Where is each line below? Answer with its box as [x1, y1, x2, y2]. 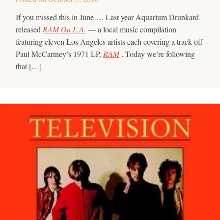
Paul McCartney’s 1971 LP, [16, 48, 103, 59]
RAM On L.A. [43, 24, 86, 34]
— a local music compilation [86, 24, 176, 34]
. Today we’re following [119, 48, 195, 59]
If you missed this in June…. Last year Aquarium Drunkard [16, 11, 199, 22]
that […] [16, 60, 42, 71]
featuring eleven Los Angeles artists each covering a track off [16, 36, 203, 47]
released [16, 24, 43, 34]
